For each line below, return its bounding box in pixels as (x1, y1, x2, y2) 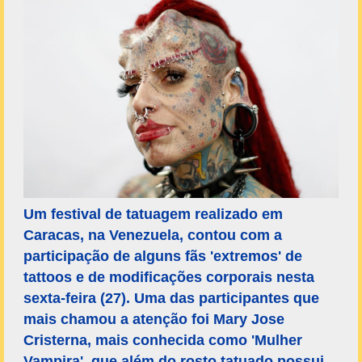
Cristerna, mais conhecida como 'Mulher (23, 332, 302, 349)
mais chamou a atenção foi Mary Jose (23, 311, 284, 328)
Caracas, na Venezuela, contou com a (23, 227, 282, 244)
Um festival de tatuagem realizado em (23, 206, 283, 223)
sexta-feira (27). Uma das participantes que (23, 290, 319, 307)
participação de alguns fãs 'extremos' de (23, 248, 302, 265)
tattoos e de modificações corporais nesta (23, 269, 314, 286)
